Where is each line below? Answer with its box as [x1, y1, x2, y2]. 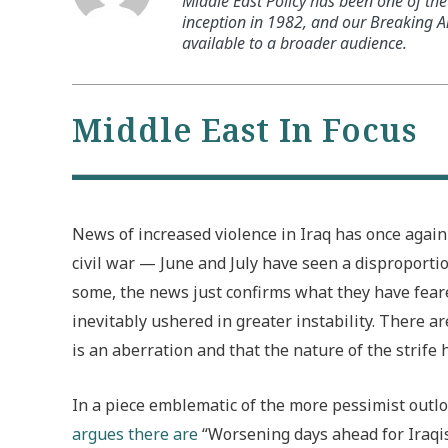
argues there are [72, 422, 198, 445]
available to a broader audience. [182, 32, 407, 55]
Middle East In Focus [72, 107, 417, 151]
